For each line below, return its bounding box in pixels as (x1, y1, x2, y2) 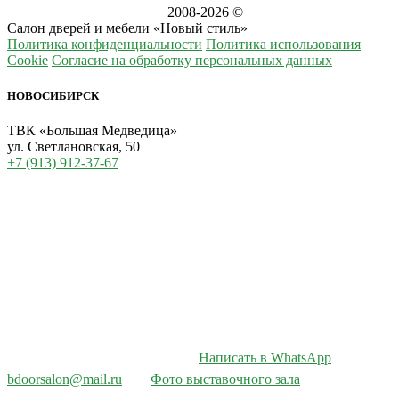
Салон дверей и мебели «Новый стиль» (7, 20, 248, 37)
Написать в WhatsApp (199, 349, 331, 365)
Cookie (7, 53, 48, 69)
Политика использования (206, 37, 361, 53)
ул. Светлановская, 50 (7, 138, 140, 154)
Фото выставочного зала (151, 370, 300, 387)
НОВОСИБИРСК (7, 88, 99, 102)
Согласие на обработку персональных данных (52, 53, 332, 69)
